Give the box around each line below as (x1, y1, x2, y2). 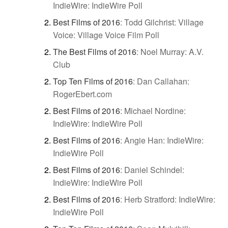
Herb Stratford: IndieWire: (124, 193, 215, 205)
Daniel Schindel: (124, 163, 184, 176)
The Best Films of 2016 (53, 45, 136, 58)
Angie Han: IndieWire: (124, 134, 204, 146)
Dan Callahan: (137, 75, 189, 87)
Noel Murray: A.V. (140, 45, 204, 58)
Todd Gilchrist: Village (124, 16, 204, 28)
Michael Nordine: (124, 104, 186, 117)
